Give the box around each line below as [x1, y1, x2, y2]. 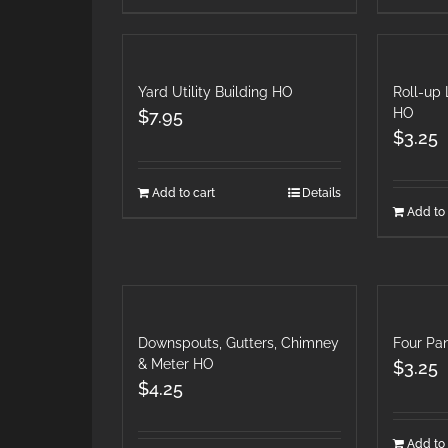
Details [301, 185, 341, 200]
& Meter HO [138, 356, 214, 373]
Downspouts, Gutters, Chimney [138, 335, 339, 352]
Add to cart [152, 185, 215, 200]
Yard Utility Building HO [138, 83, 293, 100]
